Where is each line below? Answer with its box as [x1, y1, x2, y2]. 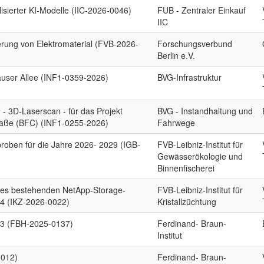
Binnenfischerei [157, 162, 215, 174]
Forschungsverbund [157, 38, 233, 49]
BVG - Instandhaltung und [157, 105, 253, 117]
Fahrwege [157, 117, 196, 128]
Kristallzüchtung [157, 196, 217, 207]
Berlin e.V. [157, 49, 196, 61]
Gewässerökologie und [157, 150, 243, 162]
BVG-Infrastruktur [157, 71, 222, 83]
